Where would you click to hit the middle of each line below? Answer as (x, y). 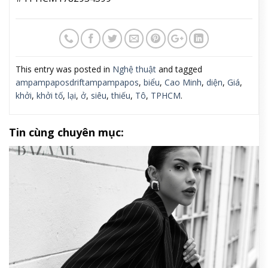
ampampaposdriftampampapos (77, 82)
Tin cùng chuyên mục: (66, 132)
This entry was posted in (64, 69)
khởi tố (50, 95)
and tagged (179, 69)
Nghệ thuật (134, 69)
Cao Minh (183, 82)
